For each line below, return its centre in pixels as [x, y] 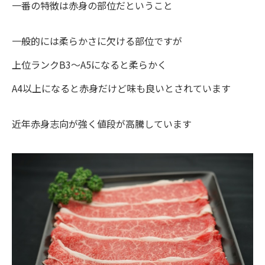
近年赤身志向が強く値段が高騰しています [102, 124]
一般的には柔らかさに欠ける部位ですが [97, 41]
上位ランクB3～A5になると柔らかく [89, 65]
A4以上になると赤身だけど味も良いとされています [121, 88]
